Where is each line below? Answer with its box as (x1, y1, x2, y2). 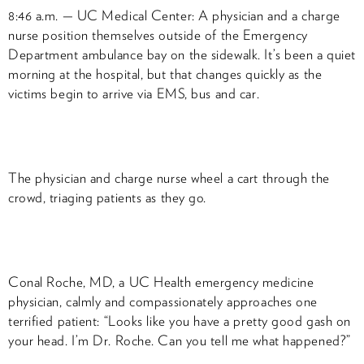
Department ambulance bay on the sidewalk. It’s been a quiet (8, 46, 356, 63)
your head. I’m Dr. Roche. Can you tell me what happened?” (8, 332, 351, 349)
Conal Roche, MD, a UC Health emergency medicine (8, 274, 314, 291)
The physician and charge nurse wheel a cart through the (8, 170, 330, 187)
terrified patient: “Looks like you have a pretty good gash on (8, 313, 351, 330)
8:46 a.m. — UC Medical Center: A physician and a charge (8, 7, 340, 24)
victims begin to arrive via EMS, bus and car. (8, 85, 260, 102)
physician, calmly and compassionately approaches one (8, 293, 318, 310)
